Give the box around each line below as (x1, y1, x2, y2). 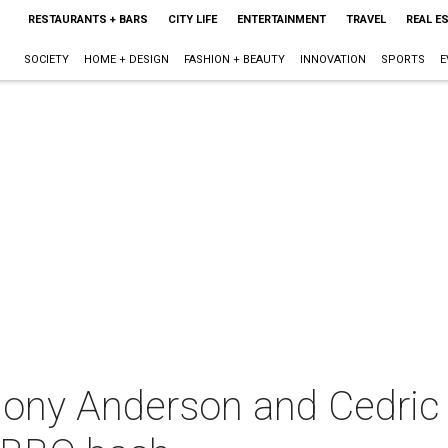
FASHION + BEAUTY (183, 53, 285, 66)
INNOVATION (299, 53, 366, 66)
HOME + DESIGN (83, 53, 169, 66)
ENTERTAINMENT (236, 13, 326, 26)
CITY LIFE (167, 13, 217, 26)
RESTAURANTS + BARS (27, 13, 148, 26)
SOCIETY (23, 53, 69, 66)
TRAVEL (345, 13, 386, 26)
